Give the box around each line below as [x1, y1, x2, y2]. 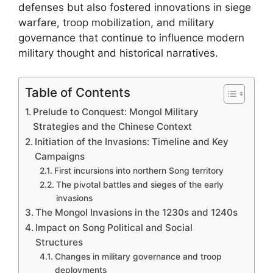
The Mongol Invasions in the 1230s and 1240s [35, 206, 238, 218]
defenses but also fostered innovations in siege [18, 1, 251, 13]
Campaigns [35, 150, 85, 162]
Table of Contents [25, 84, 130, 100]
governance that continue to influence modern [18, 32, 244, 44]
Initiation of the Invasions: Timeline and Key [35, 135, 229, 147]
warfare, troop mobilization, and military [18, 16, 214, 29]
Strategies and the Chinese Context [33, 120, 193, 132]
